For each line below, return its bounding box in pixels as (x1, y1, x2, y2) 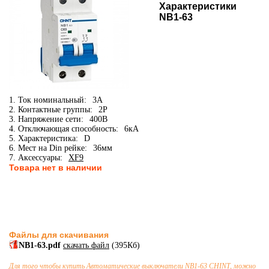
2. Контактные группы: (9, 105, 92, 114)
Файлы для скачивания (9, 230, 109, 240)
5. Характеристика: (9, 134, 78, 143)
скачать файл (63, 241, 109, 250)
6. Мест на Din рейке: (9, 144, 87, 153)
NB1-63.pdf (19, 241, 63, 250)
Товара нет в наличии (9, 163, 102, 172)
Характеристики (159, 1, 237, 11)
